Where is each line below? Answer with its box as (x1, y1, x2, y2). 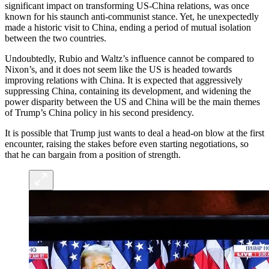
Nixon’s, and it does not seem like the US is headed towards (5, 64, 232, 75)
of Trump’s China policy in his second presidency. (5, 107, 196, 118)
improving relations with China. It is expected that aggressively (5, 75, 243, 86)
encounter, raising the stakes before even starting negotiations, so (5, 139, 249, 150)
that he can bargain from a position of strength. (5, 150, 181, 160)
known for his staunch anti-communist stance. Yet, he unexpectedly (5, 11, 259, 22)
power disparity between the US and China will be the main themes (5, 97, 260, 107)
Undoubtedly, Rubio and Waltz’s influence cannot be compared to (5, 53, 254, 64)
